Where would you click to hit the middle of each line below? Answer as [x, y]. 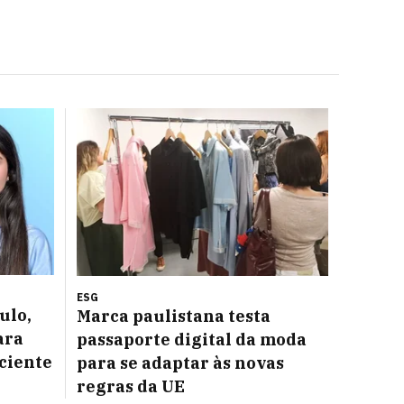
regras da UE [131, 386]
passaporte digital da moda [192, 340]
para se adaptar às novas [180, 363]
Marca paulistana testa [174, 316]
